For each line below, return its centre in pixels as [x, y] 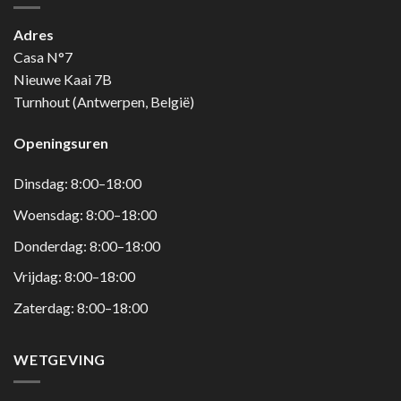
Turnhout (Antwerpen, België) [104, 101]
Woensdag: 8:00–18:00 [85, 215]
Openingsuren [61, 142]
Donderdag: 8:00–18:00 [87, 245]
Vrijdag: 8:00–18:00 [74, 277]
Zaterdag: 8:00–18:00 [81, 307]
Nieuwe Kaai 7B [63, 79]
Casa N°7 [43, 56]
